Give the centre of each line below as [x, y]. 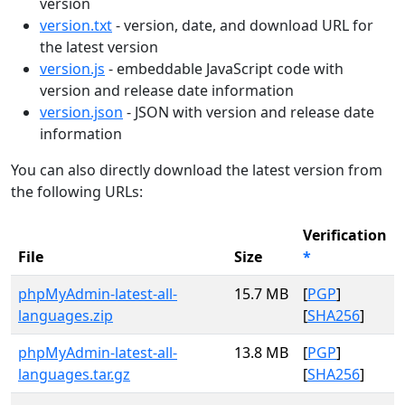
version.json [81, 112]
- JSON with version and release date [249, 112]
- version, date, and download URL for [243, 25]
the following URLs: [77, 192]
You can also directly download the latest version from [197, 170]
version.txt [76, 25]
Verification [345, 235]
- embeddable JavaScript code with [224, 69]
